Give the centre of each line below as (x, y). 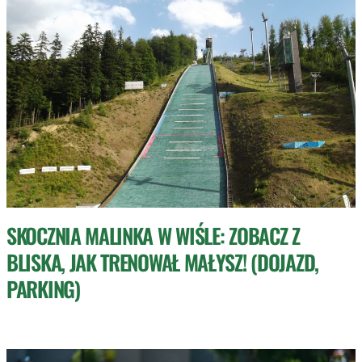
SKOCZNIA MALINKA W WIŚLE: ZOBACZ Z (153, 236)
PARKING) (43, 289)
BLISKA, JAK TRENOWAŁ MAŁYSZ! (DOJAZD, (162, 262)
